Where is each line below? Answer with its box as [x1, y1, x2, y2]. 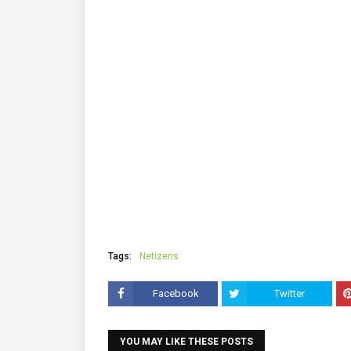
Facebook [152, 288, 199, 299]
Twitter [274, 288, 306, 299]
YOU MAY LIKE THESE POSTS [120, 336, 253, 347]
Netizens [139, 251, 179, 262]
